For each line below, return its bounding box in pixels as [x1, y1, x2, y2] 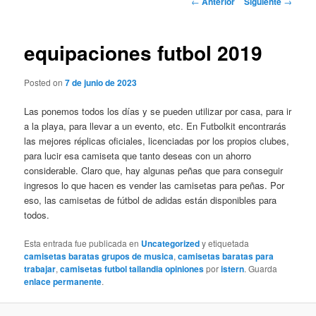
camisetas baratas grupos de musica [24, 249, 174, 262]
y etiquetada [200, 236, 250, 249]
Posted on [24, 75, 66, 88]
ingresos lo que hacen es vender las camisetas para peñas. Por [24, 178, 285, 192]
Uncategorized [141, 236, 200, 250]
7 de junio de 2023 [65, 75, 138, 89]
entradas [190, 22, 226, 36]
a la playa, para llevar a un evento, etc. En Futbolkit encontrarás [24, 119, 287, 133]
